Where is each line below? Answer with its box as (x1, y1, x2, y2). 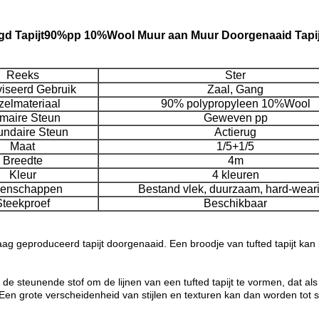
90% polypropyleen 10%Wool (160, 98, 310, 110)
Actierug (214, 126, 256, 138)
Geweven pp (203, 112, 268, 124)
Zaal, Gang (207, 83, 263, 95)
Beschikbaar (204, 197, 267, 209)
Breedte (2, 155, 43, 167)
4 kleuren (211, 169, 259, 181)
